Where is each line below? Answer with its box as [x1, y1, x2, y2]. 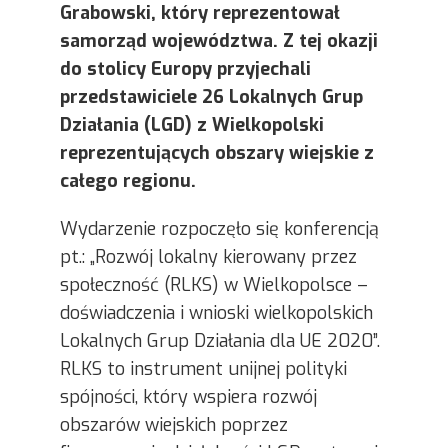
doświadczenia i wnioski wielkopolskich [60, 301, 373, 325]
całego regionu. [60, 169, 196, 193]
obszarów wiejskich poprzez [60, 413, 288, 437]
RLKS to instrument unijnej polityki [60, 357, 347, 381]
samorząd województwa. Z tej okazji [60, 29, 378, 53]
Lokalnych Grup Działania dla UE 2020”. [60, 329, 380, 353]
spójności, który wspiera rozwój [60, 385, 317, 409]
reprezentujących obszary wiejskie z [60, 141, 374, 165]
